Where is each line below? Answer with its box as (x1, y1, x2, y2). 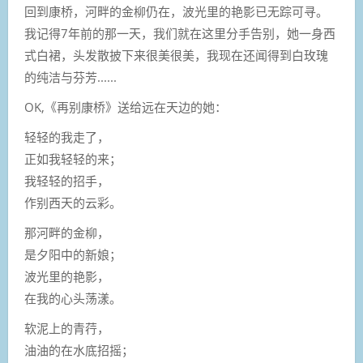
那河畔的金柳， (24, 224, 109, 241)
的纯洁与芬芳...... (24, 69, 117, 85)
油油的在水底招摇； (24, 342, 134, 358)
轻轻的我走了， (24, 129, 109, 145)
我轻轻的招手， (24, 173, 109, 189)
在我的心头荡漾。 (24, 290, 125, 306)
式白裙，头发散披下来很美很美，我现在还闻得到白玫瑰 (24, 47, 328, 63)
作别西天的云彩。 (24, 194, 125, 211)
